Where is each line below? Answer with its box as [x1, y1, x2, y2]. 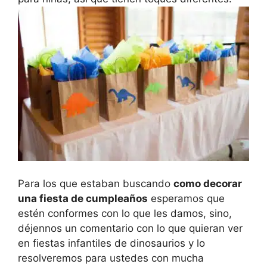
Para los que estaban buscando [18, 177, 173, 190]
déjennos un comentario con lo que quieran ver [18, 222, 243, 234]
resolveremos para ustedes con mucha [18, 252, 204, 264]
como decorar [173, 177, 242, 190]
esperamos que [148, 192, 225, 204]
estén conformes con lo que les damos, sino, [18, 207, 232, 219]
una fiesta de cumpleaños [18, 192, 148, 204]
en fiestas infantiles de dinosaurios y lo [18, 237, 205, 249]
